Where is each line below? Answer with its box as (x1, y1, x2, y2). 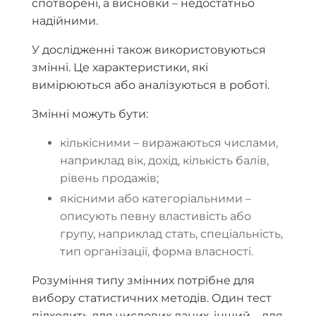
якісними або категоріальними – (60, 191, 251, 205)
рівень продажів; (60, 171, 159, 185)
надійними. (32, 13, 98, 28)
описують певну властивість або (60, 209, 251, 223)
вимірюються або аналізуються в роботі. (32, 78, 269, 92)
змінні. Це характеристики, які (32, 60, 208, 74)
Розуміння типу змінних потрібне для (32, 273, 255, 287)
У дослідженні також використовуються (32, 42, 266, 56)
